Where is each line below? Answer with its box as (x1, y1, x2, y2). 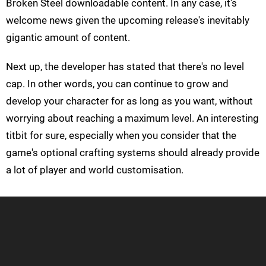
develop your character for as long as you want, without (6, 95, 253, 107)
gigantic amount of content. (6, 31, 130, 44)
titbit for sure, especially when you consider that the (6, 129, 236, 142)
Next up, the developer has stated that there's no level (6, 61, 244, 73)
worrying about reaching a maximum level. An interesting (6, 112, 259, 125)
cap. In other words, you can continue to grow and (6, 78, 229, 90)
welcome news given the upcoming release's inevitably (6, 14, 249, 27)
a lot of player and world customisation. (6, 164, 183, 176)
